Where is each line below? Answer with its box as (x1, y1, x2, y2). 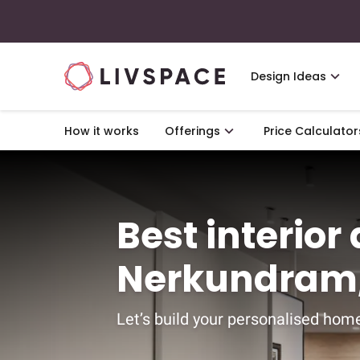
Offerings (165, 123, 220, 139)
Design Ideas (251, 68, 326, 84)
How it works (64, 123, 139, 139)
